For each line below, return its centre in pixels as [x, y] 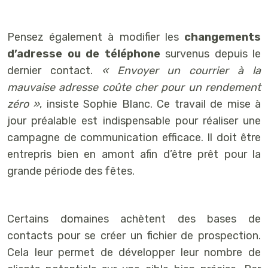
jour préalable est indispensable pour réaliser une [134, 121]
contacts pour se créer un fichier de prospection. [134, 235]
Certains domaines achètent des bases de [134, 219]
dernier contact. [54, 70]
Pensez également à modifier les [96, 37]
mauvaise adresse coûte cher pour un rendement [134, 87]
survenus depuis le [210, 54]
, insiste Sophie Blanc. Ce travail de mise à [150, 104]
